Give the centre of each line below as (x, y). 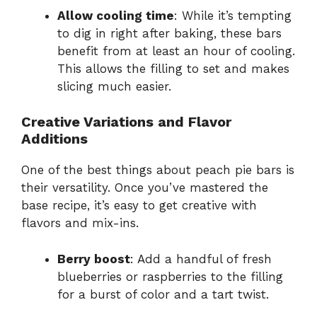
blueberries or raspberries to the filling (170, 276)
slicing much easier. (114, 86)
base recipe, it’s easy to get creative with (139, 206)
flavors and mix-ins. (80, 223)
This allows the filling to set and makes (173, 68)
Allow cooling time (116, 15)
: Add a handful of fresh (201, 259)
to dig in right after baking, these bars (169, 33)
